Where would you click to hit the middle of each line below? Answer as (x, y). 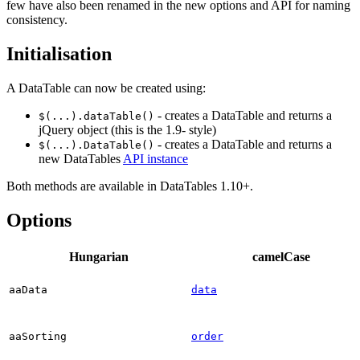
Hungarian (98, 256)
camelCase (281, 256)
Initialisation (59, 53)
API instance (155, 158)
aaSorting (38, 336)
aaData (28, 289)
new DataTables (81, 158)
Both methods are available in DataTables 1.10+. (130, 186)
